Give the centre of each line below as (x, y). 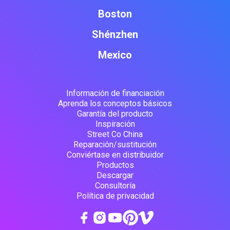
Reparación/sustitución (115, 145)
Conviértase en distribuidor (115, 155)
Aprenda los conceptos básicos (115, 104)
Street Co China (115, 135)
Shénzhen (115, 35)
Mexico (115, 55)
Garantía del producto (115, 114)
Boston (115, 14)
